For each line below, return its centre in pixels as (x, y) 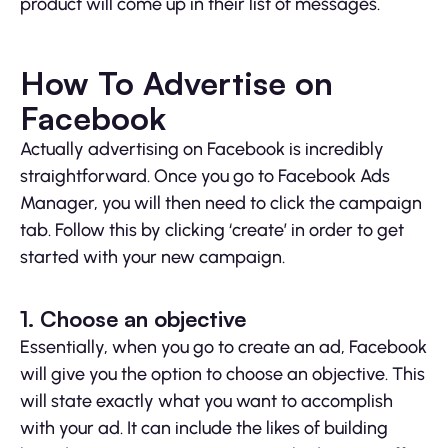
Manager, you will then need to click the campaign (221, 202)
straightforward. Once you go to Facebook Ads (205, 175)
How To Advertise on (176, 82)
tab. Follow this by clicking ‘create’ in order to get (212, 229)
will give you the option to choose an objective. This (222, 373)
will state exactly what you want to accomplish (206, 400)
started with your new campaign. (152, 256)
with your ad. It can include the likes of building (204, 427)
